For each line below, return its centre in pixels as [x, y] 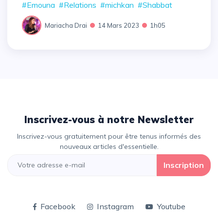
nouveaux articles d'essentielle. [109, 147]
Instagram [115, 206]
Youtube [171, 206]
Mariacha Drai [66, 25]
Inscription [184, 165]
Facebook [58, 206]
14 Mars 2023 [118, 25]
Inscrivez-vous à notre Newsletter [110, 120]
